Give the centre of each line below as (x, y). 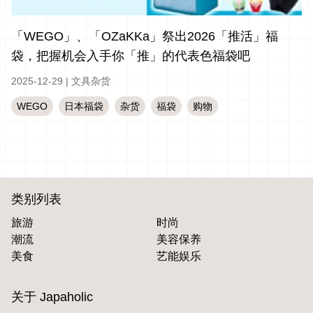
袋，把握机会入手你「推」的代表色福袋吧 (131, 56)
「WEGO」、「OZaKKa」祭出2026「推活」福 (145, 36)
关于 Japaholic (52, 297)
